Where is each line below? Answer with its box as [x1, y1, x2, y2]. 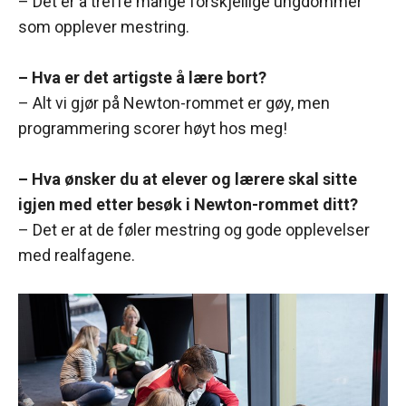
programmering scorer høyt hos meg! [18, 119, 287, 139]
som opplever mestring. [18, 17, 189, 37]
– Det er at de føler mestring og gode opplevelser [18, 220, 370, 240]
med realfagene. [18, 246, 135, 266]
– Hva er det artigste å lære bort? [18, 68, 270, 88]
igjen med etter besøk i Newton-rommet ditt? [18, 195, 362, 215]
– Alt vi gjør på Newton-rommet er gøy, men [18, 93, 330, 113]
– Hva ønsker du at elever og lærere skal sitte [18, 169, 357, 189]
